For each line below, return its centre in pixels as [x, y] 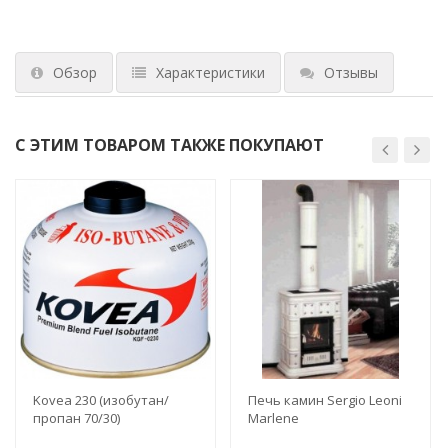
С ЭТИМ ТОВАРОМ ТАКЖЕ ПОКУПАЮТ [169, 144]
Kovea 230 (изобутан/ [101, 399]
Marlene [273, 417]
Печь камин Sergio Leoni [325, 399]
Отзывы [351, 72]
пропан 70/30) [76, 417]
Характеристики [210, 72]
